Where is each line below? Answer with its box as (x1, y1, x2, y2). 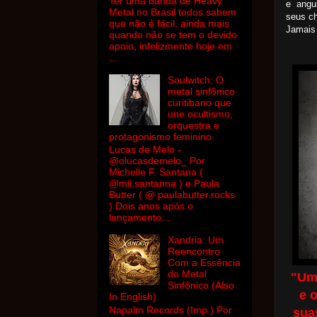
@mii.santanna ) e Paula (109, 178, 219, 190)
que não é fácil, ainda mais (109, 17, 229, 29)
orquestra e (167, 119, 219, 131)
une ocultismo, (167, 108, 233, 120)
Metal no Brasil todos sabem (109, 6, 236, 18)
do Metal (167, 268, 207, 280)
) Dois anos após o (109, 200, 193, 212)
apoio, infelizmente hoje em (109, 40, 232, 52)
